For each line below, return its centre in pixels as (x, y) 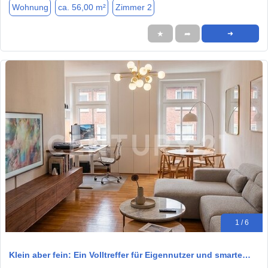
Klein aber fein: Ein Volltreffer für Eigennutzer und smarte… (130, 255)
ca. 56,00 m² (82, 7)
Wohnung (30, 7)
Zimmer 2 (133, 7)
